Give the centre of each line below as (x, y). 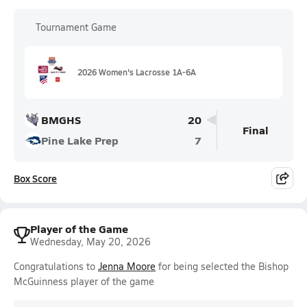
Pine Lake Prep (80, 140)
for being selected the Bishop (222, 266)
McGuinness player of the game (84, 281)
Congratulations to (56, 266)
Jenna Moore (127, 266)
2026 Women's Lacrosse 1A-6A (137, 72)
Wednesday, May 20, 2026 (90, 242)
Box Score (35, 178)
